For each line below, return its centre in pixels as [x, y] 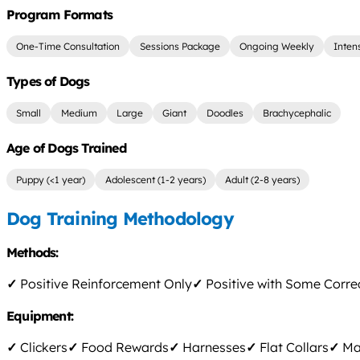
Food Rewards [123, 348]
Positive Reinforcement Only [104, 284]
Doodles [225, 113]
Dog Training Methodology [120, 218]
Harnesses [213, 348]
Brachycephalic [297, 113]
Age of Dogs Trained [66, 147]
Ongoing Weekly [276, 47]
